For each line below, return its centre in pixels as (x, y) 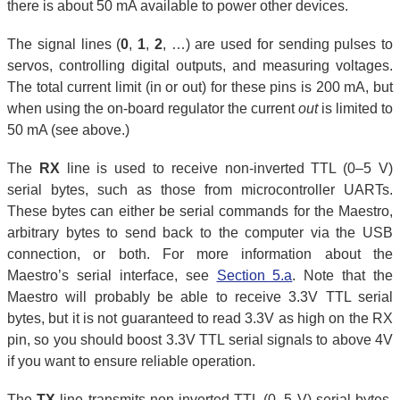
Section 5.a (254, 276)
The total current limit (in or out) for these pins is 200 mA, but (200, 87)
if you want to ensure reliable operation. (131, 362)
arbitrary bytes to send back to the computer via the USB (200, 233)
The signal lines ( (64, 44)
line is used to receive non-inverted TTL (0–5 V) (226, 169)
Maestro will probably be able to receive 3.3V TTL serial (200, 297)
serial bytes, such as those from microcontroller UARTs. (200, 190)
